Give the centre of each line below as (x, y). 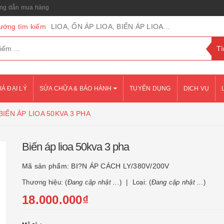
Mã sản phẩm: (47, 166)
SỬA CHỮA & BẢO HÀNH (76, 88)
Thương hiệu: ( (45, 182)
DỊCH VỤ (196, 88)
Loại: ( (142, 182)
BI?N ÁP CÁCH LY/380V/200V (120, 166)
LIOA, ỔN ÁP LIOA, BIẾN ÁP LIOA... (110, 26)
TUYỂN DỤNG (150, 88)
